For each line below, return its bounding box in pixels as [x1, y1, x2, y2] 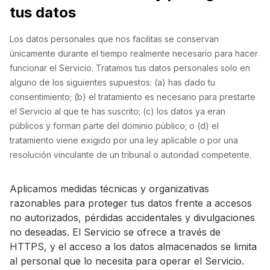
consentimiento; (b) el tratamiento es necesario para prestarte [10, 92, 256, 102]
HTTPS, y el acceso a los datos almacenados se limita [10, 240, 257, 253]
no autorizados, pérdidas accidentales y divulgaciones [10, 212, 255, 224]
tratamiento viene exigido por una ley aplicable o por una [10, 135, 238, 145]
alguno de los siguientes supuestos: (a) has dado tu [10, 77, 215, 87]
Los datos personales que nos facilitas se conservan [10, 34, 219, 44]
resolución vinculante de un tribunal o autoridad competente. [10, 149, 251, 160]
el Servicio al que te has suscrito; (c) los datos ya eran [10, 106, 225, 116]
